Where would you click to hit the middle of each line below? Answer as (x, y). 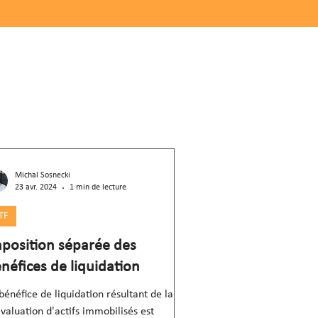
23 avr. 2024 (36, 187)
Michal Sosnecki (43, 175)
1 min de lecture (98, 187)
